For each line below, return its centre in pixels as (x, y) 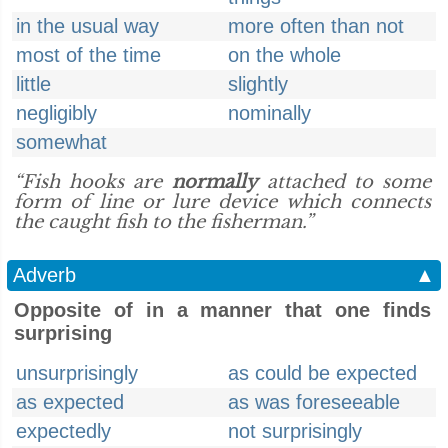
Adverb (44, 275)
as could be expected (322, 373)
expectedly (63, 431)
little (33, 84)
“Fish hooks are (93, 182)
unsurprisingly (77, 373)
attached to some (344, 182)
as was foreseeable (314, 402)
